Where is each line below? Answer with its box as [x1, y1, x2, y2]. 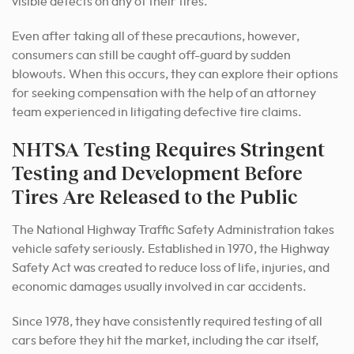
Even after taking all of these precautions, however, [12, 29, 299, 43]
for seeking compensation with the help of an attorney [12, 86, 316, 100]
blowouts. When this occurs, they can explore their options [12, 67, 338, 81]
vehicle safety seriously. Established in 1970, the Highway [12, 242, 330, 255]
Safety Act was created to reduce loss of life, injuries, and [12, 261, 330, 274]
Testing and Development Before [12, 160, 303, 184]
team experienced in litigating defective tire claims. [12, 105, 302, 119]
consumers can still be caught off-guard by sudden [12, 48, 291, 62]
